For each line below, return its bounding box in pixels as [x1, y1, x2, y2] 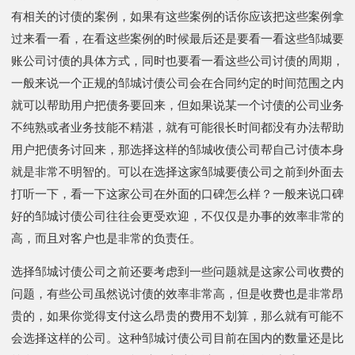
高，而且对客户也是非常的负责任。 [11, 231, 201, 245]
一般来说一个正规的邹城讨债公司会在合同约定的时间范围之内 [11, 76, 344, 90]
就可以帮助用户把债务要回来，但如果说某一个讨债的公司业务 [11, 98, 344, 112]
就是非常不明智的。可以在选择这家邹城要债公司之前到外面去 [11, 165, 344, 178]
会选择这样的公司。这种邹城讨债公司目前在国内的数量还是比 [11, 331, 344, 345]
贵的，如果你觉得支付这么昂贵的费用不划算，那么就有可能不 [11, 309, 344, 323]
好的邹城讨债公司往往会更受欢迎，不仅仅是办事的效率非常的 [11, 209, 344, 223]
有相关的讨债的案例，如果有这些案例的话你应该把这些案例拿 [11, 10, 344, 23]
